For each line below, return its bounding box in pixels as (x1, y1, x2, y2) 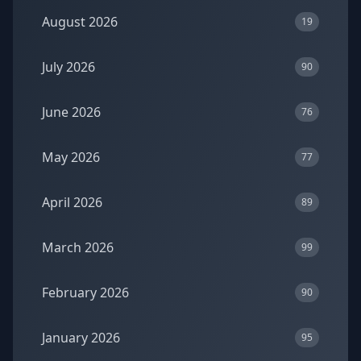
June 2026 (42, 103, 101, 121)
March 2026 (42, 239, 114, 256)
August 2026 (42, 13, 118, 31)
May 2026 (42, 148, 100, 166)
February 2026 (42, 284, 129, 301)
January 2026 (42, 329, 120, 346)
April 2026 (42, 193, 102, 211)
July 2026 (42, 58, 95, 76)
